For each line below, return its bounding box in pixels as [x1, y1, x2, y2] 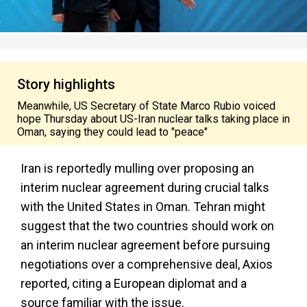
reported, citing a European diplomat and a [21, 276, 247, 291]
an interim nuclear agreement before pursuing [21, 238, 270, 252]
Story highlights [17, 76, 115, 93]
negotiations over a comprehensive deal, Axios [21, 257, 273, 271]
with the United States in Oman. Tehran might [21, 199, 265, 214]
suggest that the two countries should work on [21, 219, 274, 233]
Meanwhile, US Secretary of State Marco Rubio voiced [17, 99, 275, 112]
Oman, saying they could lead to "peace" [17, 125, 208, 138]
